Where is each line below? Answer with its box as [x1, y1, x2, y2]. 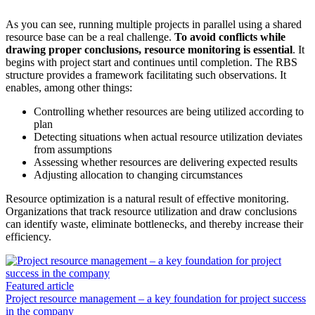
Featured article [6, 280, 74, 292]
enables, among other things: [6, 82, 132, 94]
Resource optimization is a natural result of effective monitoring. [6, 193, 289, 205]
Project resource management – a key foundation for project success [6, 292, 306, 305]
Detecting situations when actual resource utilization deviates [34, 131, 302, 143]
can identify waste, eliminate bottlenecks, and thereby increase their [6, 218, 303, 231]
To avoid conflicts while [174, 31, 285, 44]
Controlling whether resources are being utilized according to [34, 105, 304, 118]
